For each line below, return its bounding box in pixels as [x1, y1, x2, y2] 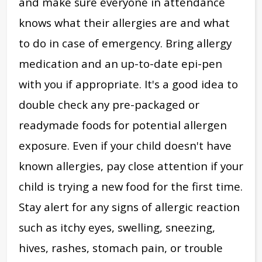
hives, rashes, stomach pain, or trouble [19, 240, 223, 256]
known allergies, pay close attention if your [19, 158, 243, 174]
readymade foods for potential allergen [19, 118, 227, 133]
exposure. [19, 138, 70, 153]
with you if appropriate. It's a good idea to [19, 77, 238, 92]
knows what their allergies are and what [19, 15, 230, 30]
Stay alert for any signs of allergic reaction [19, 199, 240, 215]
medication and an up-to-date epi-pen [19, 56, 222, 71]
